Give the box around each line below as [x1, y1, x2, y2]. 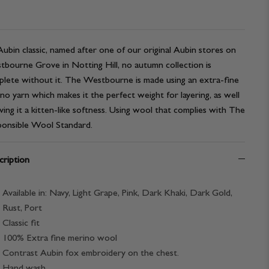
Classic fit [2, 217, 40, 229]
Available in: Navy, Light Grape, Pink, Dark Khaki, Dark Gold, [2, 187, 232, 199]
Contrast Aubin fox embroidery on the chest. [2, 247, 179, 259]
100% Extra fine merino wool [2, 232, 117, 244]
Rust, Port [2, 202, 42, 214]
